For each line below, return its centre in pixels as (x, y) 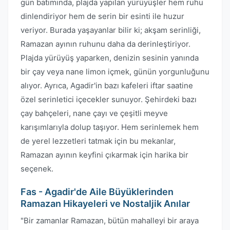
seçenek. (37, 169)
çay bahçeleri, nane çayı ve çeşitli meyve (94, 113)
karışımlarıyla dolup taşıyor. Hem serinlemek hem (110, 127)
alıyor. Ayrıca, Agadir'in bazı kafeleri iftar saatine (107, 85)
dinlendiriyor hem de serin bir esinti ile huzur (102, 16)
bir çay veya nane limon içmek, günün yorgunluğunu (115, 72)
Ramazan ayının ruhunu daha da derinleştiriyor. (106, 44)
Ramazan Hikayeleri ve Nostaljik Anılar (105, 204)
